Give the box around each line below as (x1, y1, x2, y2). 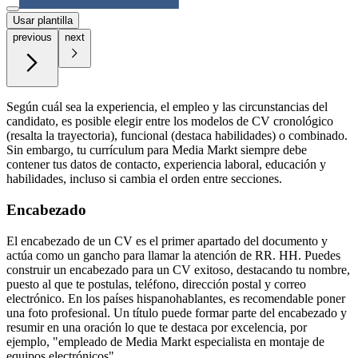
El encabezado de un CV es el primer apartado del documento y (6, 233, 328, 248)
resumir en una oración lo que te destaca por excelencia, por (6, 320, 307, 334)
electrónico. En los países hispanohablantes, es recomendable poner (6, 291, 345, 305)
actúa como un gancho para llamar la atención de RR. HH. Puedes (6, 248, 340, 262)
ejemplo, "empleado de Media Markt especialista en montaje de (6, 334, 324, 348)
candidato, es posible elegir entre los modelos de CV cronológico (6, 114, 333, 129)
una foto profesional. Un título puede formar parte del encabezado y (6, 305, 347, 320)
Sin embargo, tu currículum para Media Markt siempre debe (6, 143, 307, 157)
